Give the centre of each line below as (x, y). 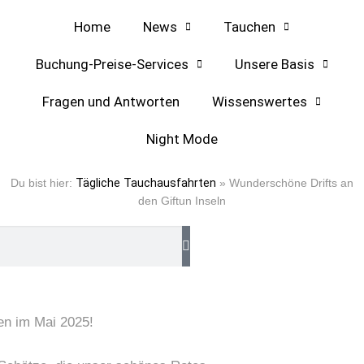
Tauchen (250, 27)
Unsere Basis (274, 64)
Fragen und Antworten (111, 102)
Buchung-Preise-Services (112, 64)
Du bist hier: (43, 183)
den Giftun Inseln (182, 201)
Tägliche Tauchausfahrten (145, 183)
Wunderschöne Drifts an (291, 183)
